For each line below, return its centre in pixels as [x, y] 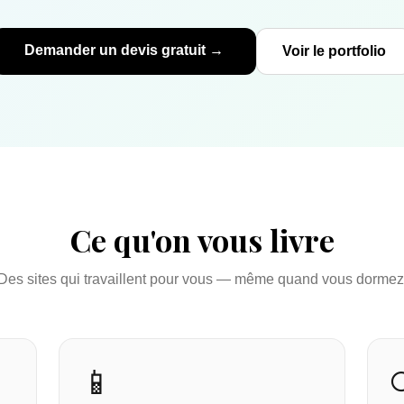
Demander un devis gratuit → [124, 50]
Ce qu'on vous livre [202, 240]
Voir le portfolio [334, 51]
